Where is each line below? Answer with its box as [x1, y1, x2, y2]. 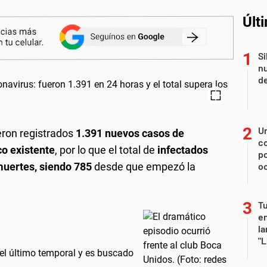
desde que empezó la [94, 160, 195, 173]
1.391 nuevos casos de [76, 127, 184, 139]
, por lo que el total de [55, 144, 157, 156]
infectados [157, 144, 208, 156]
